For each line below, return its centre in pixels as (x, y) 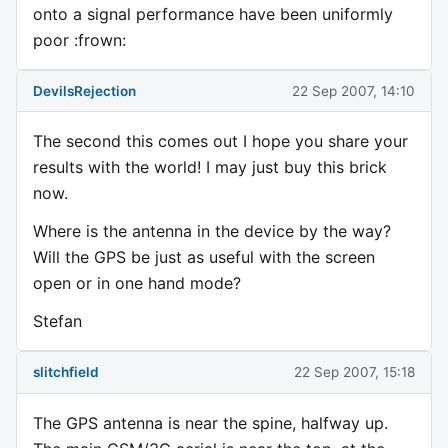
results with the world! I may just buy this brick (210, 167)
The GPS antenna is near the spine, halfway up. (210, 422)
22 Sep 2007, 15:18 (354, 372)
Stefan (57, 321)
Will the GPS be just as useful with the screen (204, 257)
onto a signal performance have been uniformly (213, 14)
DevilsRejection (84, 90)
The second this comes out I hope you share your (220, 141)
